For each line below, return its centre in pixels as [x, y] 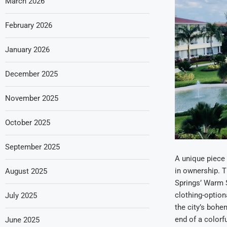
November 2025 [32, 98]
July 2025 [21, 195]
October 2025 [28, 122]
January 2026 [27, 49]
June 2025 [22, 220]
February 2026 [29, 25]
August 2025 [26, 171]
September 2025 [32, 147]
